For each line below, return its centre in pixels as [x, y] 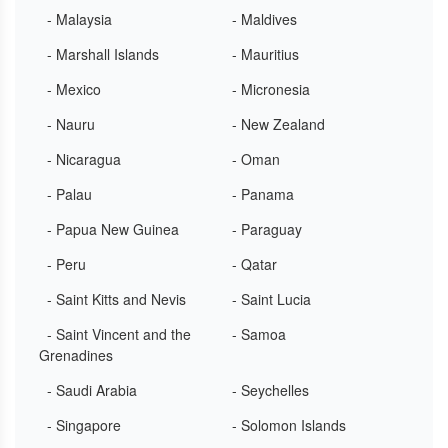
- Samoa [259, 334]
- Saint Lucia [271, 299]
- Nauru [71, 124]
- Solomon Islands [289, 425]
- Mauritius [265, 54]
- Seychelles [270, 390]
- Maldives [264, 19]
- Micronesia [271, 89]
